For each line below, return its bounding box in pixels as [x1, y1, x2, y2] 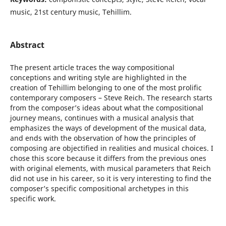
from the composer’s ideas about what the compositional [10, 103, 203, 113]
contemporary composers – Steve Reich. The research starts [10, 93, 212, 103]
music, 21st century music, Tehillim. [10, 7, 132, 17]
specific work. [10, 194, 56, 204]
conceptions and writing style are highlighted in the [10, 73, 187, 83]
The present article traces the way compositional [10, 63, 175, 73]
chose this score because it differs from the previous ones [10, 153, 206, 163]
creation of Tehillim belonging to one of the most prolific [10, 83, 202, 93]
